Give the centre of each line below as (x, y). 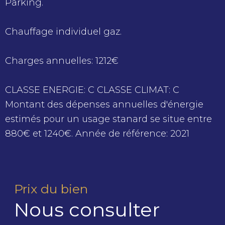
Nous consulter (87, 210)
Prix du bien (51, 189)
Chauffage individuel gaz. (63, 32)
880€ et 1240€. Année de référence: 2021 (97, 134)
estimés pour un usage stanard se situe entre (108, 119)
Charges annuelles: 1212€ (62, 61)
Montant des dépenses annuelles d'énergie (104, 105)
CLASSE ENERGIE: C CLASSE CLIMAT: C (92, 90)
